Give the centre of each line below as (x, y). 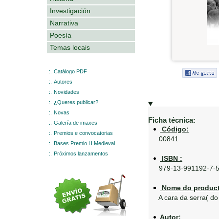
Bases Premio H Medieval (84, 143)
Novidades (66, 92)
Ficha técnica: (172, 120)
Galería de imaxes (76, 122)
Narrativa (64, 23)
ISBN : (171, 158)
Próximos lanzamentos (81, 153)
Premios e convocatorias (83, 133)
